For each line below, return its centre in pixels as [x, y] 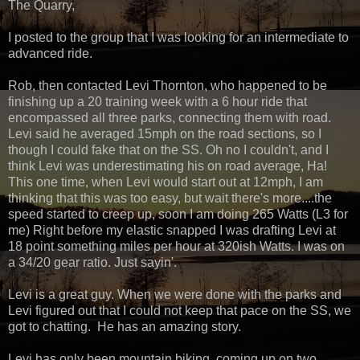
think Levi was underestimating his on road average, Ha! [168, 166]
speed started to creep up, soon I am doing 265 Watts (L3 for [178, 215]
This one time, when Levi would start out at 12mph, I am [166, 182]
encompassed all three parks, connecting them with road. [170, 118]
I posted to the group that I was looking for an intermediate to [178, 38]
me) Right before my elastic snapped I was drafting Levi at [172, 231]
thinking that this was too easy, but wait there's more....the [170, 198]
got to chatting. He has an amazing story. [125, 327]
